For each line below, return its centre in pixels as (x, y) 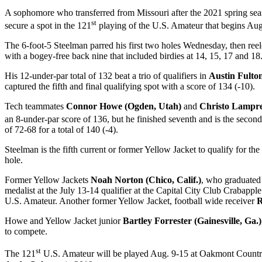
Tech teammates (35, 106)
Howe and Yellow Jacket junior (64, 221)
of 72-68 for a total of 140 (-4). (61, 130)
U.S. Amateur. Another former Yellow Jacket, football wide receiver (131, 201)
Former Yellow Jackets (48, 180)
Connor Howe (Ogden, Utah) (124, 106)
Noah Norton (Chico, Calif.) (146, 180)
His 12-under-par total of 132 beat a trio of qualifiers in (107, 76)
